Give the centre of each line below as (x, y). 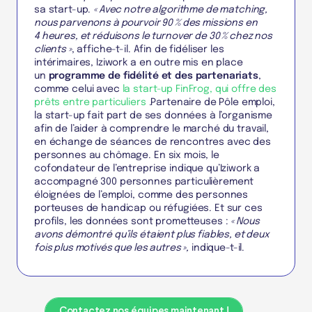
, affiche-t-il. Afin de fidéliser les (148, 50)
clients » (53, 50)
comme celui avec (78, 89)
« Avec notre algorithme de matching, (181, 10)
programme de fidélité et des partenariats (153, 76)
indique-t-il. (217, 248)
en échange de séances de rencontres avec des (153, 142)
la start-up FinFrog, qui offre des (199, 89)
